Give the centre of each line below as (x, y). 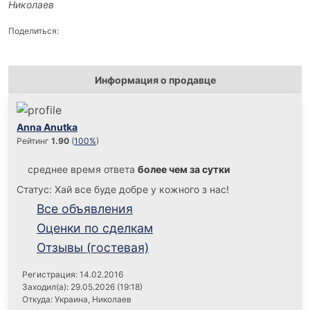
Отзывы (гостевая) (93, 248)
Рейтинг (33, 141)
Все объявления (85, 209)
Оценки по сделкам (95, 228)
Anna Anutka (47, 127)
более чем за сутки (184, 170)
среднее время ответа (83, 170)
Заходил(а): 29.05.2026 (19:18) (82, 287)
